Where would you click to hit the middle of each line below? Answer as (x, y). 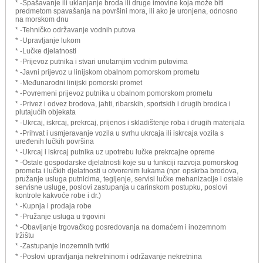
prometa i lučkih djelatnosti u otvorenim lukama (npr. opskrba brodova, (127, 171)
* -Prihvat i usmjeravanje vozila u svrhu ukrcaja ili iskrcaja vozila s (119, 133)
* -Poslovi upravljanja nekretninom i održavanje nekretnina (109, 256)
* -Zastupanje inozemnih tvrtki (63, 246)
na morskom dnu (42, 19)
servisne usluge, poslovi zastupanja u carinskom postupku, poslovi (121, 187)
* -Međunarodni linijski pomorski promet (79, 82)
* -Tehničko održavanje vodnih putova (75, 30)
